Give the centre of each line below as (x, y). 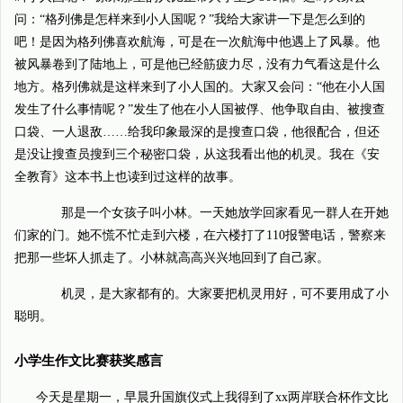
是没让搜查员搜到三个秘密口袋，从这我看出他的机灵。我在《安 (197, 154)
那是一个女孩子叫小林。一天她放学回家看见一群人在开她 (212, 213)
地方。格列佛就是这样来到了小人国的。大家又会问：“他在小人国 (200, 87)
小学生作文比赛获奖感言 (89, 361)
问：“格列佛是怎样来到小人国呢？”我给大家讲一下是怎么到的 (190, 19)
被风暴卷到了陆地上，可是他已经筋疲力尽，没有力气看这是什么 (197, 64)
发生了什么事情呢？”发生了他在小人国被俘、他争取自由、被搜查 (200, 109)
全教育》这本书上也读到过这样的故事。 (128, 177)
